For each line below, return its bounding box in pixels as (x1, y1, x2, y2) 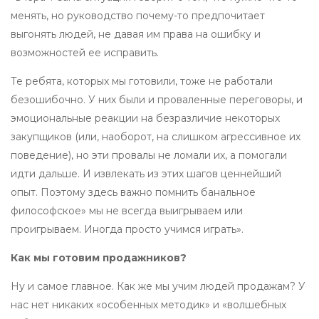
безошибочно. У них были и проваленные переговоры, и (11, 93, 303, 107)
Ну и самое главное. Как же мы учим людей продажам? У (11, 280, 305, 293)
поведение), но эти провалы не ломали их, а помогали (11, 149, 287, 162)
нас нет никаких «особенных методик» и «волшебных (11, 298, 286, 312)
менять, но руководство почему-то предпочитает (11, 9, 265, 23)
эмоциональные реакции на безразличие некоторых (11, 112, 280, 125)
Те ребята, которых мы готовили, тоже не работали (11, 75, 273, 88)
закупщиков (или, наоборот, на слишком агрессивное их (11, 130, 300, 144)
